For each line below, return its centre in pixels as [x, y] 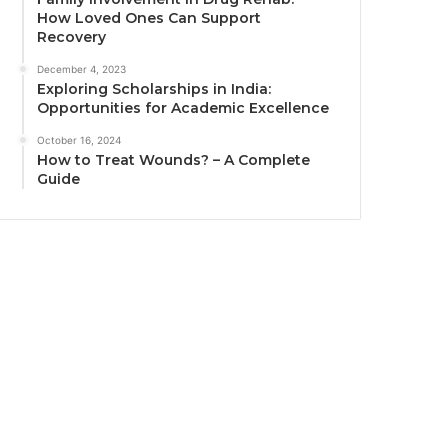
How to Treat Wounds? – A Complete [174, 160]
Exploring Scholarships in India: [154, 89]
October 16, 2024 [79, 140]
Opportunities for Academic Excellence [183, 108]
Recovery [72, 37]
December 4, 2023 [82, 69]
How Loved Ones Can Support [149, 18]
